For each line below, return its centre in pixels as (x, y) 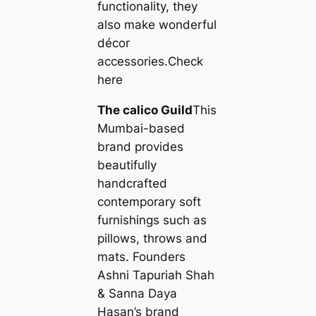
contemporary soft (149, 202)
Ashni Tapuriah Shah (156, 275)
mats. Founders (141, 257)
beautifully (127, 165)
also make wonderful (157, 25)
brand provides (140, 147)
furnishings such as (152, 220)
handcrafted (132, 184)
